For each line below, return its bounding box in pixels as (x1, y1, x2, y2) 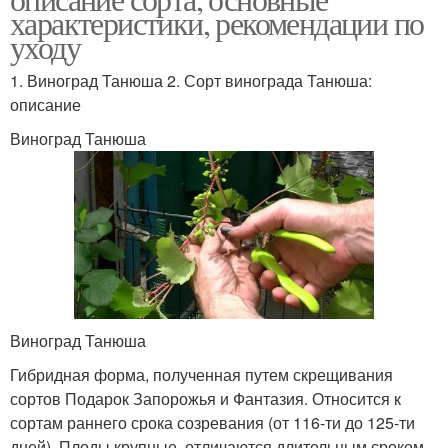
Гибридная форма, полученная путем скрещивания (10, 363, 393, 387)
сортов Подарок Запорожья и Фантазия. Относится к (10, 387, 401, 411)
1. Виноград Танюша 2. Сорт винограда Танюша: (10, 68, 372, 92)
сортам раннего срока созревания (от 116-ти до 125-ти (10, 411, 415, 435)
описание (10, 92, 81, 116)
